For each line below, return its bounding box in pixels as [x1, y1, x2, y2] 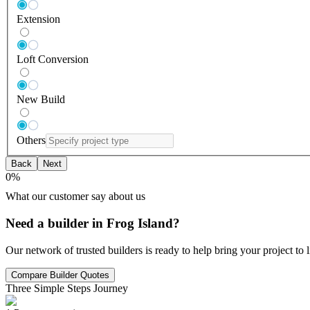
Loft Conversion [17, 53, 89, 66]
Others [17, 134, 46, 147]
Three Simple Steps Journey [6, 282, 128, 294]
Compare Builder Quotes [11, 269, 109, 280]
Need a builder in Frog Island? [6, 216, 180, 231]
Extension [17, 13, 60, 26]
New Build [17, 93, 65, 106]
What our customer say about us [6, 190, 145, 203]
